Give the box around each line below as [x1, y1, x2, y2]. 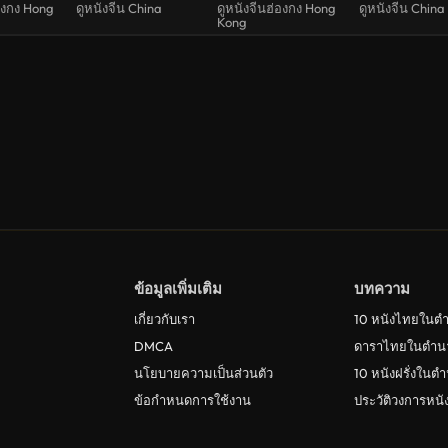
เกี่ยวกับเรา [134, 311, 195, 328]
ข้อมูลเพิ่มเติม [134, 279, 222, 299]
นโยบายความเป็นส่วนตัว [134, 365, 273, 382]
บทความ [354, 279, 410, 299]
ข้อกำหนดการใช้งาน [134, 392, 251, 409]
